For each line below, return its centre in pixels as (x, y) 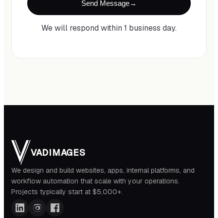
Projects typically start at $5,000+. (67, 191)
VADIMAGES (58, 152)
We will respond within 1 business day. (109, 28)
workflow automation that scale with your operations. (95, 181)
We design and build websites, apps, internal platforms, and (103, 170)
